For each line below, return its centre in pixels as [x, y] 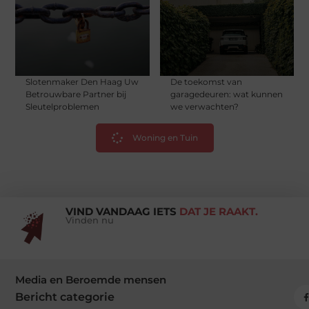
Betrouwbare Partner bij [76, 94]
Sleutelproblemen [63, 106]
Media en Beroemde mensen [91, 280]
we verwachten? [204, 106]
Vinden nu [89, 221]
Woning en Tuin [165, 137]
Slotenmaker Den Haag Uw [82, 81]
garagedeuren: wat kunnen [226, 94]
